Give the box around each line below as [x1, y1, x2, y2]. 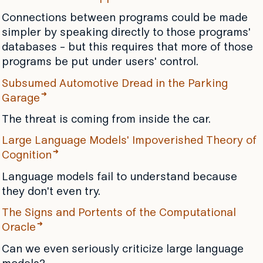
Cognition [1, 150, 52, 162]
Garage [1, 93, 40, 104]
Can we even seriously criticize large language [1, 244, 244, 255]
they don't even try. [1, 186, 100, 198]
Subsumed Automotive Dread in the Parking [1, 78, 228, 90]
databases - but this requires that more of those [1, 42, 253, 54]
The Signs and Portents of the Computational [1, 208, 236, 220]
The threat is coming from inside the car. [1, 114, 211, 126]
